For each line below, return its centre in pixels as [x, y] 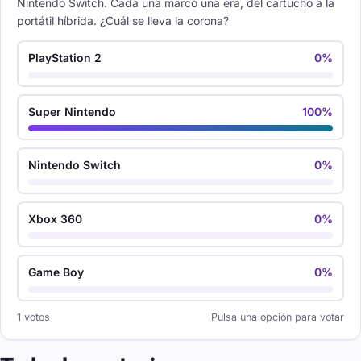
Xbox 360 [56, 218]
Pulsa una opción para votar [278, 317]
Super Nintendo [73, 111]
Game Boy [56, 272]
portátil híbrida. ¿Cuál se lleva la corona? [123, 21]
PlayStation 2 [65, 58]
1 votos [33, 317]
